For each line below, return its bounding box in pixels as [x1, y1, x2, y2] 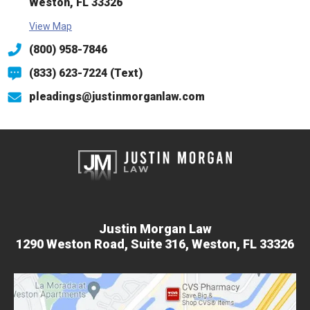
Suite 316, [131, 237, 189, 252]
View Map [29, 21, 72, 33]
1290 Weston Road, [16, 237, 128, 252]
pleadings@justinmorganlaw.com [29, 90, 205, 104]
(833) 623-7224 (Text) [29, 66, 143, 80]
